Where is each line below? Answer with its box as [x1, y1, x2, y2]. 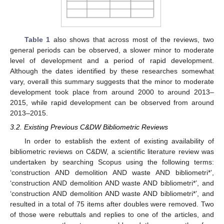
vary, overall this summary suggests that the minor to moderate [10, 77, 214, 85]
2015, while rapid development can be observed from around [10, 98, 214, 106]
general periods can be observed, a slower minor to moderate [10, 45, 214, 54]
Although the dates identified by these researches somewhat [10, 66, 214, 75]
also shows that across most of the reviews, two [50, 35, 214, 43]
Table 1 [24, 35, 50, 43]
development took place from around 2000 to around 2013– [10, 87, 214, 96]
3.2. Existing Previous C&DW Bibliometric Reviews [10, 122, 168, 131]
